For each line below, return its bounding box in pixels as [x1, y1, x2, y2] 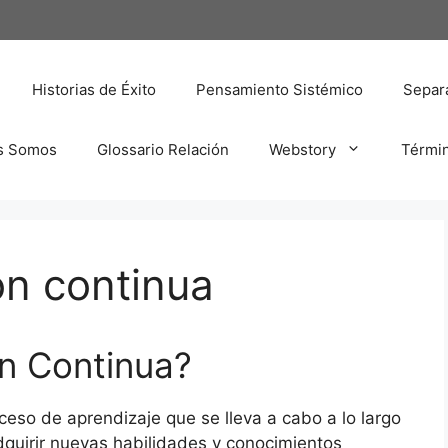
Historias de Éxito [32, 79, 156, 99]
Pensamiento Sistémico [196, 79, 363, 99]
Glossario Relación [97, 139, 229, 159]
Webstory [269, 139, 336, 159]
